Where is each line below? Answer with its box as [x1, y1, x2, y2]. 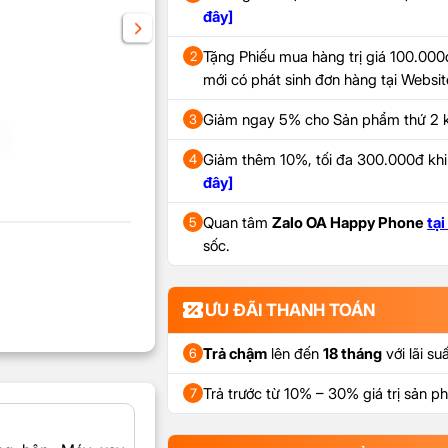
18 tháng [323, 344, 383, 364]
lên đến [267, 344, 324, 364]
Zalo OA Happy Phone [272, 213, 428, 233]
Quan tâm [203, 213, 273, 233]
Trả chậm [203, 344, 268, 364]
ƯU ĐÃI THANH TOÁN [205, 300, 376, 321]
